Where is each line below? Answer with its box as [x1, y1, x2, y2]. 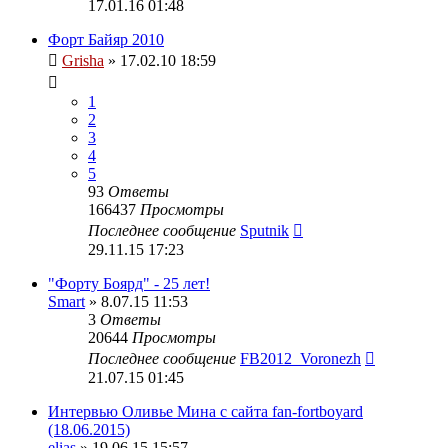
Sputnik [240, 221, 289, 239]
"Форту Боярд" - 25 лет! [48, 274, 210, 292]
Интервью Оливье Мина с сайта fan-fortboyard [48, 402, 363, 420]
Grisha [62, 51, 104, 69]
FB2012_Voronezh [240, 349, 361, 367]
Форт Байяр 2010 [48, 30, 164, 48]
